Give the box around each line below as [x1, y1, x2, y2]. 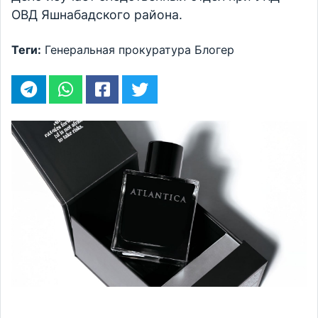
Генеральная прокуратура [45, 43, 191, 57]
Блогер [194, 43, 234, 57]
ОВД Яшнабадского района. [11, 7, 182, 23]
